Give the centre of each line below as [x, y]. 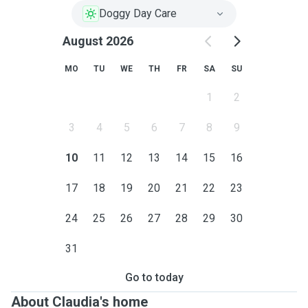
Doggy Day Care [138, 13]
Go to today [154, 277]
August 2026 [98, 41]
